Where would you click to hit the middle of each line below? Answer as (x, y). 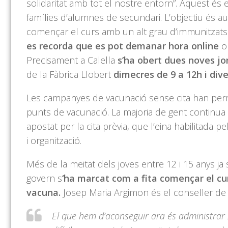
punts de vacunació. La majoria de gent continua (126, 112)
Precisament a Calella (72, 60)
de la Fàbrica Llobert (70, 75)
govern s (44, 178)
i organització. (54, 141)
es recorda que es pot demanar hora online (123, 46)
